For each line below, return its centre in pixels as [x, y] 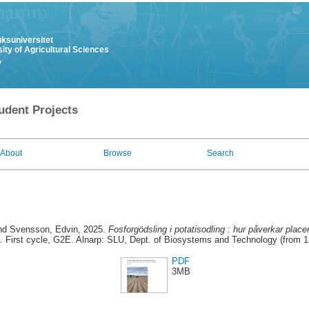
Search [220, 153]
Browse [118, 153]
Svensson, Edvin [43, 230]
